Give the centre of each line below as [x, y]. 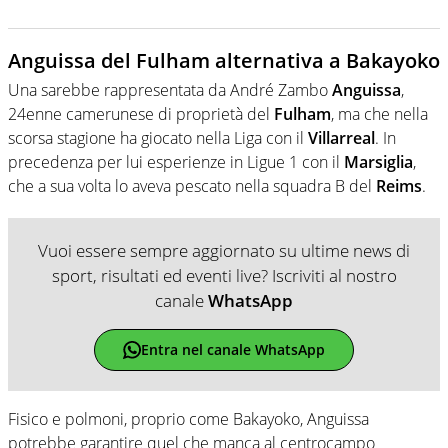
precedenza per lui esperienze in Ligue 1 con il [176, 161]
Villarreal [341, 137]
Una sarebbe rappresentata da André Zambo [170, 89]
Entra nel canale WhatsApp [232, 350]
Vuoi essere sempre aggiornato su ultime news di [224, 250]
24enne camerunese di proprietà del [141, 113]
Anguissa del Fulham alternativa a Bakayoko [224, 60]
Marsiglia [378, 161]
